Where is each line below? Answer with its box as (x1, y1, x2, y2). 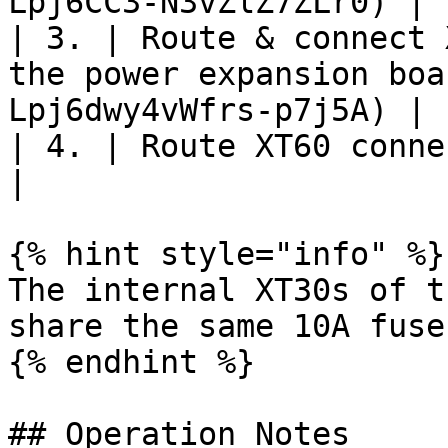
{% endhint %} (8, 344, 255, 380)
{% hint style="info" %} (8, 236, 445, 272)
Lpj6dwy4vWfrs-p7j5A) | (8, 92, 426, 128)
